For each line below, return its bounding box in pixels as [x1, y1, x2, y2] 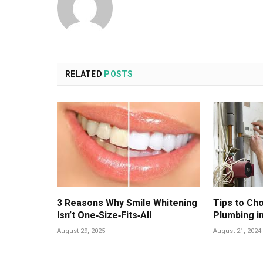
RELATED [65, 69, 104, 79]
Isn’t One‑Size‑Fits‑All [57, 209, 151, 221]
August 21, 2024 [213, 227, 261, 235]
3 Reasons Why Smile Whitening [57, 197, 197, 208]
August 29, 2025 [57, 227, 105, 235]
